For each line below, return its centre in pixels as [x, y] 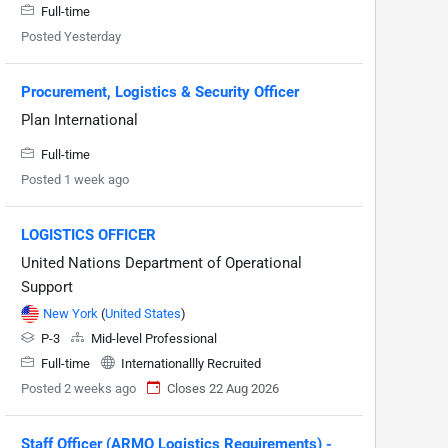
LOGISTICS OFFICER [88, 234]
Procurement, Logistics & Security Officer [160, 91]
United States [143, 313]
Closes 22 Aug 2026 [223, 388]
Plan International [79, 119]
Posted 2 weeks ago [78, 388]
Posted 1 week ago [75, 179]
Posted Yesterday [71, 36]
